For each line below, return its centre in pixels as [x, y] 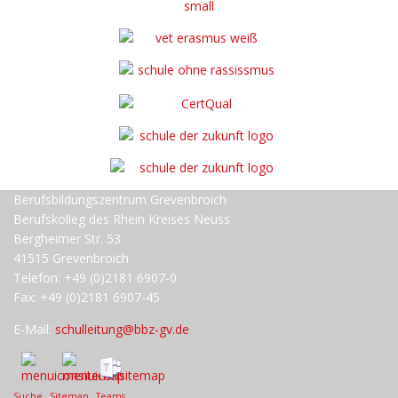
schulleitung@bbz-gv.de [122, 329]
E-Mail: [34, 329]
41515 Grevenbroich [71, 258]
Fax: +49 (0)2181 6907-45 [87, 297]
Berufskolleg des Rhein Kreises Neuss [122, 219]
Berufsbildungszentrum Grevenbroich [120, 199]
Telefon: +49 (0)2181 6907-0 [95, 277]
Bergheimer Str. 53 [67, 238]
